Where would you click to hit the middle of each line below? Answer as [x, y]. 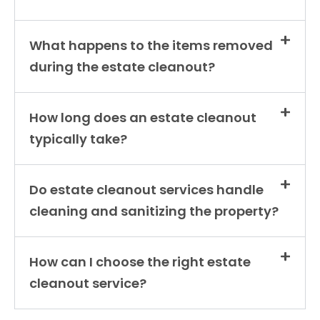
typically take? [78, 139]
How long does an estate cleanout [143, 117]
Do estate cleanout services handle [146, 189]
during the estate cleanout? [122, 66]
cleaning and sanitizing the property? [154, 211]
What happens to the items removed [151, 45]
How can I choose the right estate [140, 261]
